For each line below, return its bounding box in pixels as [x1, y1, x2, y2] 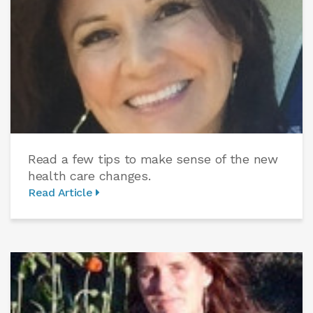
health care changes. [28, 168, 151, 184]
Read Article [28, 186, 96, 200]
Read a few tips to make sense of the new [28, 152, 278, 167]
